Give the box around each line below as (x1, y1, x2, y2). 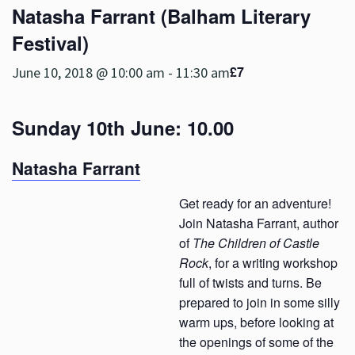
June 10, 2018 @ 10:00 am (12, 63, 165, 82)
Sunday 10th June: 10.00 (12, 114, 234, 141)
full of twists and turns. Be (179, 273, 322, 292)
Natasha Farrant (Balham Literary (12, 2, 311, 29)
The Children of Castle (193, 233, 319, 252)
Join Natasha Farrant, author (179, 213, 338, 232)
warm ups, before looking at (179, 312, 334, 331)
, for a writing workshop (208, 253, 338, 272)
